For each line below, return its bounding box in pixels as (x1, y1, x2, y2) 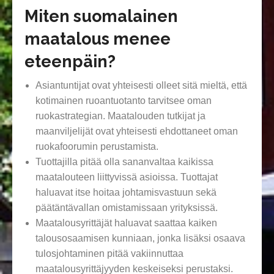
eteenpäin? (24, 52, 116, 72)
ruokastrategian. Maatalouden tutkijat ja (35, 111, 206, 122)
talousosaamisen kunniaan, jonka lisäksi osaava (35, 233, 245, 244)
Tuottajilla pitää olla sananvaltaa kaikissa (35, 157, 213, 168)
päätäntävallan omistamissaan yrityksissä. (35, 202, 218, 213)
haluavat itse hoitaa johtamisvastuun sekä (35, 187, 217, 198)
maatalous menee (24, 29, 171, 49)
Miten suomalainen (24, 7, 178, 26)
